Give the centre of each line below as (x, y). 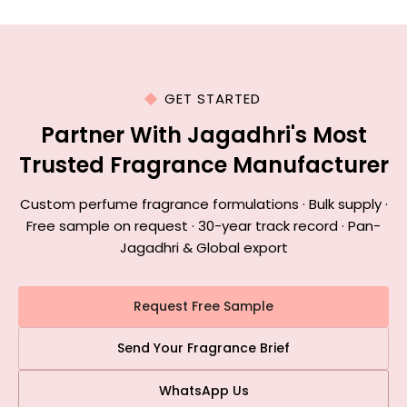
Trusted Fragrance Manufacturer (203, 165)
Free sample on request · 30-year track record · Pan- (203, 226)
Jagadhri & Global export (203, 248)
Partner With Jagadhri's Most (203, 135)
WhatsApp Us (203, 391)
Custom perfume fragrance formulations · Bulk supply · (203, 204)
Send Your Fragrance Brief (203, 348)
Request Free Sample (203, 306)
